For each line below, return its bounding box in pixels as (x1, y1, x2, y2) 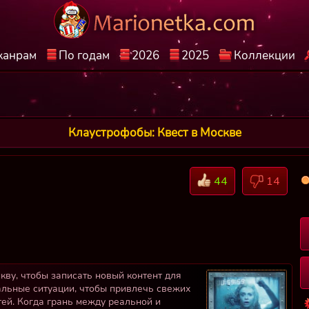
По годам (58, 48, 110, 63)
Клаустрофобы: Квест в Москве (68, 124, 241, 141)
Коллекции (233, 48, 295, 63)
